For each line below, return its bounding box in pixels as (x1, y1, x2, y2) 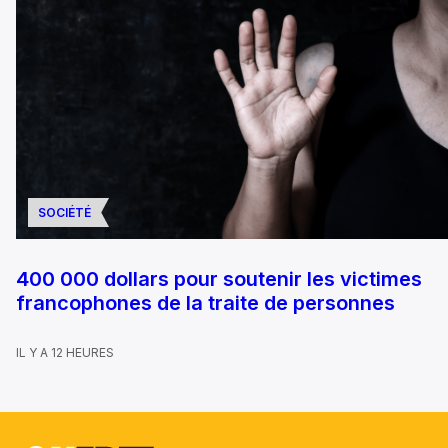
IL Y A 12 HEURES (16, 345, 114, 361)
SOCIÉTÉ (38, 205, 91, 221)
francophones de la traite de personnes (16, 291, 395, 316)
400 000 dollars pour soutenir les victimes (16, 267, 422, 292)
